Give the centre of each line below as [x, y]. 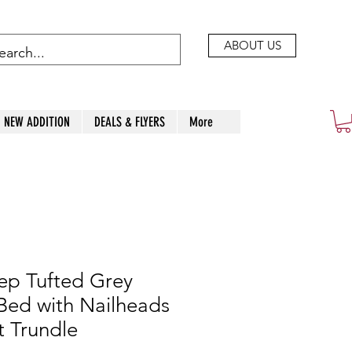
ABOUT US [252, 45]
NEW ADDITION [37, 122]
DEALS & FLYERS [130, 122]
